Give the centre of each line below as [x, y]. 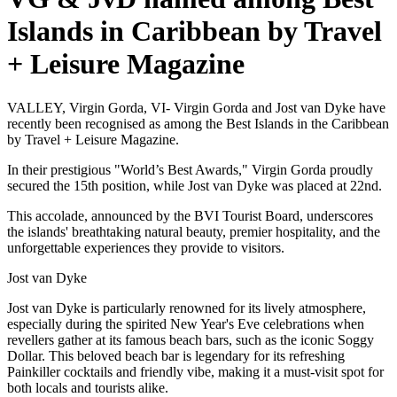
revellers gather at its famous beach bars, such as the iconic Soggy [191, 339]
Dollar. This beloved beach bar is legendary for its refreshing [176, 355]
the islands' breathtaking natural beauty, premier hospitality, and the [194, 231]
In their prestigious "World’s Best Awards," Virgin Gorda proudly [190, 169]
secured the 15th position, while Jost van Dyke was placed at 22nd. [195, 185]
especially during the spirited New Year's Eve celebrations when [186, 323]
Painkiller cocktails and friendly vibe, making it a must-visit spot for [195, 371]
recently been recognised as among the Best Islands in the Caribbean [198, 123]
